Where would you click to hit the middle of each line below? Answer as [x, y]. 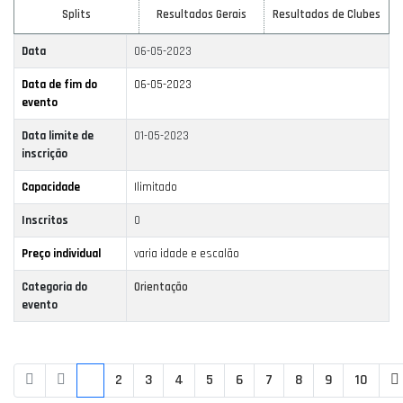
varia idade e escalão [187, 254]
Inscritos [45, 221]
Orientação [161, 287]
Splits [76, 15]
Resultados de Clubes [327, 15]
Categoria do [54, 287]
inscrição [45, 154]
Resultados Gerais [201, 15]
